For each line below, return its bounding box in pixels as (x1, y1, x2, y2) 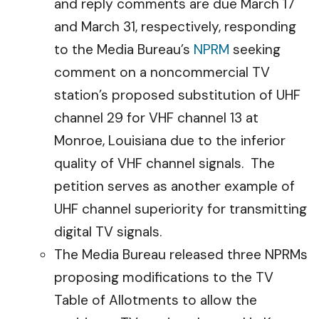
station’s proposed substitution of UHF (54, 86, 300, 104)
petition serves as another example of (54, 177, 295, 195)
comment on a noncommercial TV (54, 63, 270, 81)
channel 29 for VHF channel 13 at (54, 109, 258, 127)
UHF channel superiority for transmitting (54, 200, 307, 218)
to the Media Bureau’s (54, 41, 194, 58)
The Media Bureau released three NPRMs (54, 246, 308, 263)
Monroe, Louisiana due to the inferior (54, 132, 286, 150)
